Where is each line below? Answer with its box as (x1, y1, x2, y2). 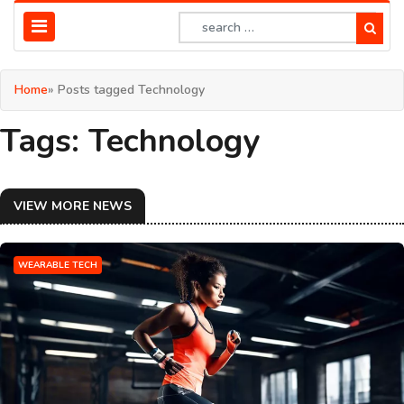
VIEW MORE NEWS (14, 197, 132, 215)
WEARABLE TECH (18, 259, 97, 271)
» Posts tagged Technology (48, 81, 205, 98)
